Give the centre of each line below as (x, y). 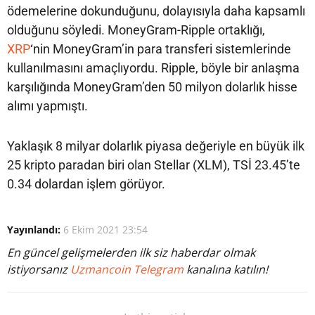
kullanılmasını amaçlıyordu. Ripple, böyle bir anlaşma (153, 68)
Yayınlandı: (34, 230)
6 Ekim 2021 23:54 (105, 230)
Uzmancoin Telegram (128, 269)
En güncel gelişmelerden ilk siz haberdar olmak (131, 252)
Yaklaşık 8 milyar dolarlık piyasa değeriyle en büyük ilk (156, 146)
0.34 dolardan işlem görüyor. (86, 184)
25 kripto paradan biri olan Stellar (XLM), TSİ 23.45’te (154, 165)
